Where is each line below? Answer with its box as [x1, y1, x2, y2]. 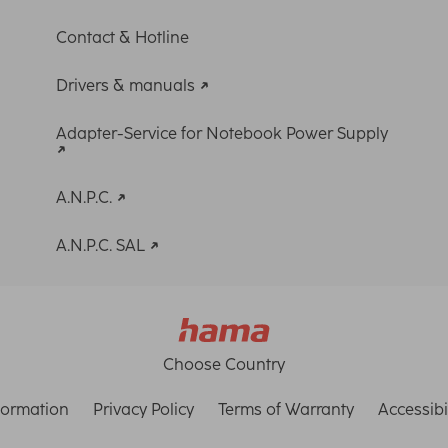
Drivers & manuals [56, 75, 199, 95]
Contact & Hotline [56, 27, 189, 47]
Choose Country [163, 354, 285, 374]
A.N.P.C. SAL [56, 235, 149, 255]
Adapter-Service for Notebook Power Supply [56, 123, 388, 143]
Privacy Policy [93, 399, 194, 419]
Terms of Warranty [218, 399, 354, 419]
